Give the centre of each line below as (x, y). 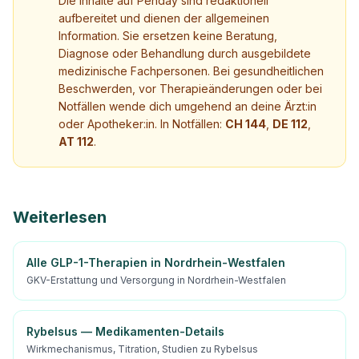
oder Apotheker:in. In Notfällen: (142, 124)
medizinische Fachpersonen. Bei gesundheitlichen (191, 71)
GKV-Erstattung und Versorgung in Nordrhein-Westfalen (156, 280)
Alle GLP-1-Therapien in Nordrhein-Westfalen (156, 262)
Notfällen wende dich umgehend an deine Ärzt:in (188, 106)
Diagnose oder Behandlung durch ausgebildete (185, 53)
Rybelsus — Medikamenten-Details (125, 331)
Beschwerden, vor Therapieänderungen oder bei (190, 89)
